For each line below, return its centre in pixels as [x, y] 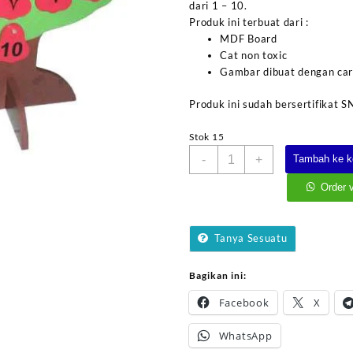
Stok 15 [207, 136]
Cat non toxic [254, 56]
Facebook [244, 302]
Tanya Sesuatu [251, 238]
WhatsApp [245, 335]
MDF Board [249, 39]
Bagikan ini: [218, 275]
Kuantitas [242, 152]
